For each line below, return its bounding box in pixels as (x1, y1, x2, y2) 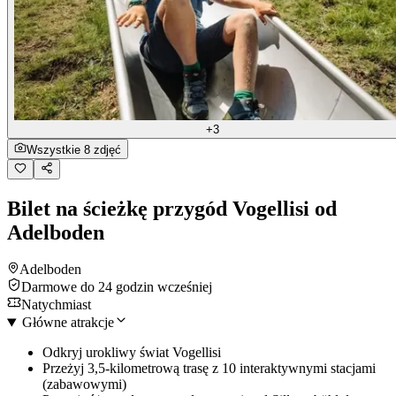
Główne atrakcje (21, 315, 114, 331)
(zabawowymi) (42, 377, 126, 392)
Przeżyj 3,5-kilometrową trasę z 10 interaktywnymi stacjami (42, 361, 376, 377)
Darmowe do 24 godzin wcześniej (21, 279, 212, 295)
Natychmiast (21, 297, 91, 313)
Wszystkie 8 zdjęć (27, 142, 121, 156)
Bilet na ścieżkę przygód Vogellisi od (7, 196, 337, 220)
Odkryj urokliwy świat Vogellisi (42, 345, 221, 361)
